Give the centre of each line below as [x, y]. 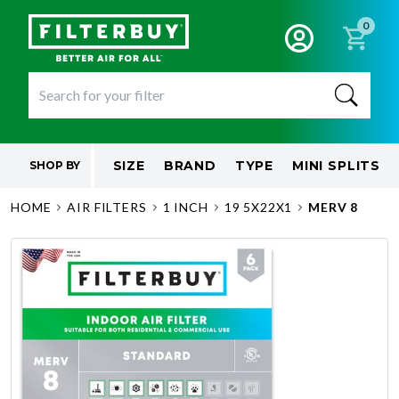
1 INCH [185, 207]
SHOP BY [54, 165]
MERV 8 [334, 207]
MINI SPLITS [336, 166]
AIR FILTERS [107, 207]
